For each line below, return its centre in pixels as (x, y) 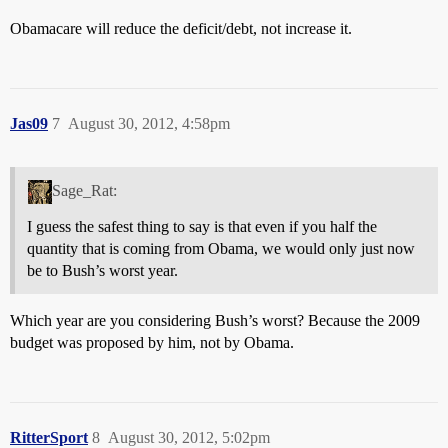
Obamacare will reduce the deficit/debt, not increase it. (181, 28)
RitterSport (49, 437)
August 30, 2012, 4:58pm (149, 123)
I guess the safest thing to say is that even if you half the (202, 226)
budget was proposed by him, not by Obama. (152, 342)
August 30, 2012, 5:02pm (189, 437)
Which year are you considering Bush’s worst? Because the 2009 (215, 320)
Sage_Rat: (84, 190)
